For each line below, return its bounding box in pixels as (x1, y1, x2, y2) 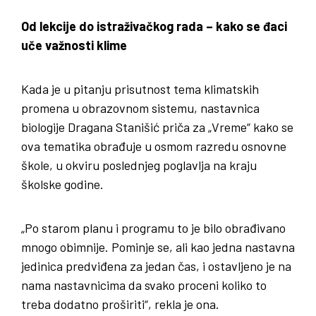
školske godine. (21, 176, 104, 193)
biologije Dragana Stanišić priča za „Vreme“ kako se (21, 119, 293, 135)
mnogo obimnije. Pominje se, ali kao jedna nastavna (21, 239, 295, 255)
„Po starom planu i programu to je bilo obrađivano (21, 220, 286, 236)
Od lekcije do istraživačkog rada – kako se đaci (21, 18, 287, 35)
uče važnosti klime (21, 37, 127, 54)
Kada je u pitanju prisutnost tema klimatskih (21, 81, 259, 97)
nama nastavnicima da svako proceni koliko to (21, 277, 267, 293)
